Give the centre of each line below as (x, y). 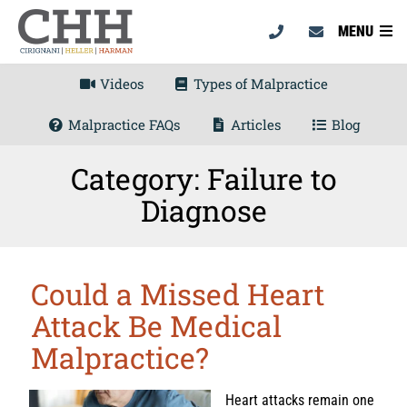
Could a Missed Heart (178, 293)
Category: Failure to (203, 179)
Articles (253, 124)
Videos (119, 84)
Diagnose (203, 211)
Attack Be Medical (156, 325)
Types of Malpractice (259, 84)
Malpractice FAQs (123, 124)
